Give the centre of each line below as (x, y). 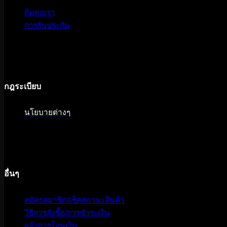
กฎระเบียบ (23, 86)
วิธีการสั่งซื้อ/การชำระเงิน (67, 212)
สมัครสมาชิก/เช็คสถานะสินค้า (74, 200)
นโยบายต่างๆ (47, 112)
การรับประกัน (47, 25)
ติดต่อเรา (40, 12)
